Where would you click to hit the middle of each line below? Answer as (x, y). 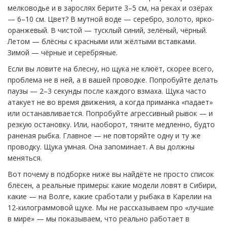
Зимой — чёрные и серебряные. (63, 52)
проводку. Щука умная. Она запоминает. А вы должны (101, 147)
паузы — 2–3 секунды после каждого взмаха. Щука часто (107, 91)
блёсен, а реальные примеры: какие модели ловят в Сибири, (112, 185)
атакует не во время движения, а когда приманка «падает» (110, 102)
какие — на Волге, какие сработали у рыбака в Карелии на (110, 196)
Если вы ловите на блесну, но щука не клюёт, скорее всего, (111, 69)
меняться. (25, 158)
